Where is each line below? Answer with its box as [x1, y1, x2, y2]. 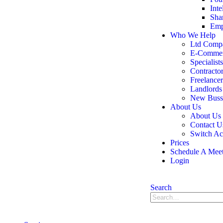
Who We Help [170, 31, 216, 39]
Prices [170, 138, 189, 147]
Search [150, 183, 172, 192]
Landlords [190, 85, 222, 93]
